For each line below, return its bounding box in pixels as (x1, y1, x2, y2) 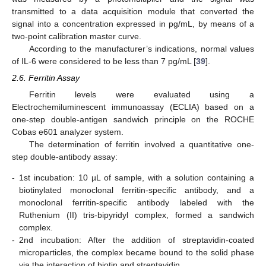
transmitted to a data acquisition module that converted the (12, 6, 254, 16)
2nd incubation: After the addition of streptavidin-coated (19, 235, 254, 245)
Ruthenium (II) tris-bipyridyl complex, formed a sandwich (19, 210, 254, 220)
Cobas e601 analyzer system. (12, 127, 123, 137)
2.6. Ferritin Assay (12, 72, 80, 83)
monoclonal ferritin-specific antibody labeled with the (19, 198, 254, 208)
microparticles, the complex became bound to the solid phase (19, 248, 254, 258)
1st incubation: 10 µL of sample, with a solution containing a (19, 173, 254, 183)
